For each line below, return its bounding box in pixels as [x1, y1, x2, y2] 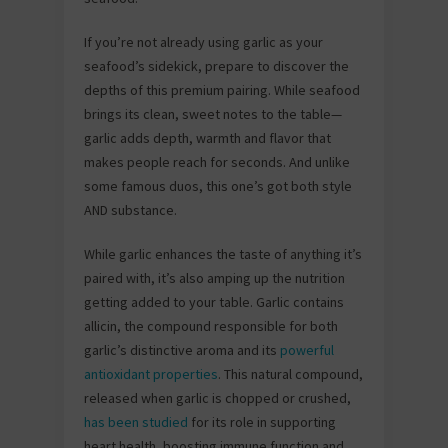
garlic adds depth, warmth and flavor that [84, 129, 331, 147]
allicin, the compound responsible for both [84, 317, 338, 335]
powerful [280, 341, 334, 359]
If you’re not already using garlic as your [84, 33, 323, 51]
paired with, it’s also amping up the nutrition [84, 269, 345, 287]
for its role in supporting [188, 413, 336, 431]
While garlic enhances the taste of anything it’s [84, 245, 362, 263]
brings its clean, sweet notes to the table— [84, 105, 342, 123]
